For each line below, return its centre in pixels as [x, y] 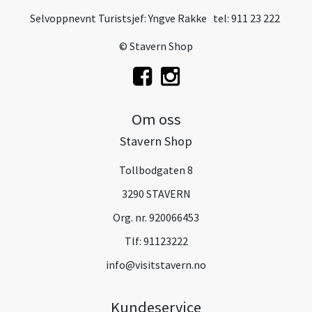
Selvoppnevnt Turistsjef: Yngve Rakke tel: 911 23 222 [156, 18]
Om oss [156, 119]
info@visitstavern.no [156, 264]
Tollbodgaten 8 [156, 170]
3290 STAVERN [156, 193]
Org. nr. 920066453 [156, 217]
